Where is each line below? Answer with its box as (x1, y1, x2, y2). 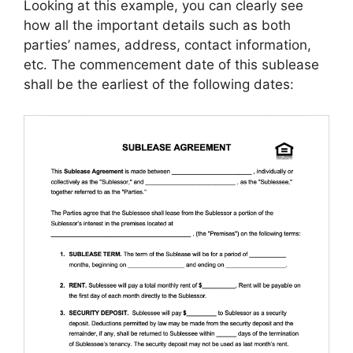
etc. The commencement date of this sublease (24, 57, 319, 73)
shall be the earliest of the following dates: (24, 76, 294, 93)
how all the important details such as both (24, 17, 291, 34)
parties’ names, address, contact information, (24, 37, 311, 54)
